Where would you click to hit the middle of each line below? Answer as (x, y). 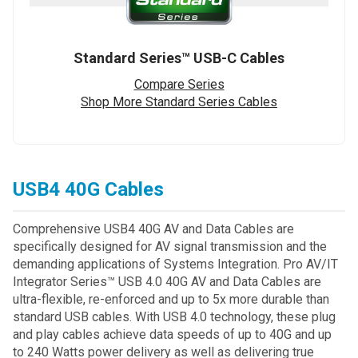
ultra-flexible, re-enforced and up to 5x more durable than (171, 299)
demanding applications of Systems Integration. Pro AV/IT (175, 264)
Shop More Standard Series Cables (179, 101)
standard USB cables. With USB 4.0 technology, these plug (174, 316)
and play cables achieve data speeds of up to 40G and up (172, 334)
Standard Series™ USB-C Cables (179, 58)
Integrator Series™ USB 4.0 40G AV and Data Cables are (167, 281)
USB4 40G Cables (88, 189)
